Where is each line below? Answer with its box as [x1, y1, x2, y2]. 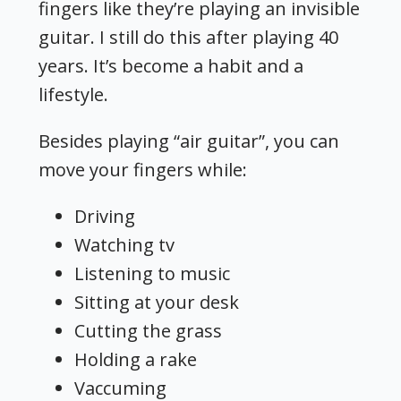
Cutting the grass [74, 318, 223, 343]
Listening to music [74, 260, 231, 286]
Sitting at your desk [74, 289, 240, 314]
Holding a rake [74, 346, 198, 371]
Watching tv [74, 232, 175, 257]
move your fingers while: [38, 157, 248, 182]
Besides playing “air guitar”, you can [38, 128, 340, 153]
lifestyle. [38, 81, 109, 107]
